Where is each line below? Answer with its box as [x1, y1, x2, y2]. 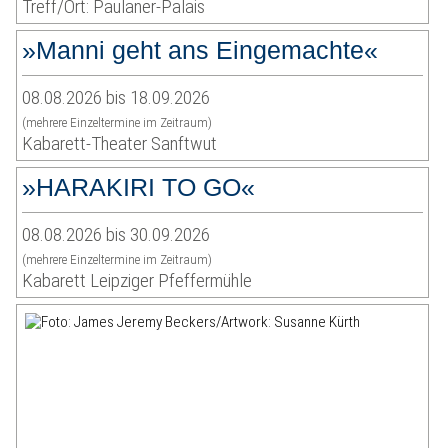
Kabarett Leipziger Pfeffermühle [22, 269, 253, 293]
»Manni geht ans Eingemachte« [22, 36, 379, 65]
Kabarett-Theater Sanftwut [22, 132, 218, 156]
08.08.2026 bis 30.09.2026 [22, 223, 211, 247]
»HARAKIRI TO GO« [22, 173, 256, 202]
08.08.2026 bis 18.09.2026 [22, 86, 211, 110]
